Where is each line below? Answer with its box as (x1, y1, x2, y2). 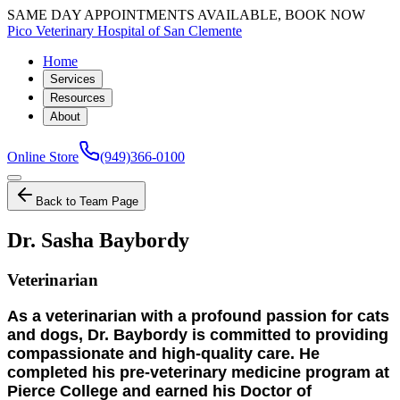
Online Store (7, 149, 79, 164)
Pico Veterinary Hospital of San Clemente (7, 23, 242, 38)
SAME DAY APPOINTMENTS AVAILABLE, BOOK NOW (7, 7, 365, 22)
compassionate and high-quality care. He (7, 344, 320, 362)
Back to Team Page (36, 195, 138, 208)
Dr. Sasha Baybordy (7, 228, 189, 252)
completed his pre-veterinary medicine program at (7, 362, 389, 381)
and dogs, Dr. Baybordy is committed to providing (7, 325, 388, 344)
